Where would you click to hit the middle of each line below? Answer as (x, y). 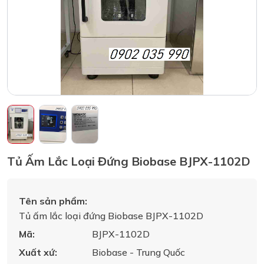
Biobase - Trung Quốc (138, 252)
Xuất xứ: (38, 252)
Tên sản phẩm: (53, 201)
